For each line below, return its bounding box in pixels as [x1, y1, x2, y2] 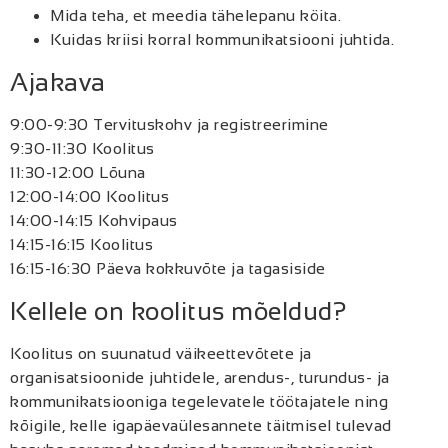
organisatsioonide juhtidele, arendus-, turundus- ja [10, 368, 390, 386]
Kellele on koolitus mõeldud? [10, 296, 346, 325]
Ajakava [10, 68, 106, 97]
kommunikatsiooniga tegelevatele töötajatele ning [10, 392, 388, 410]
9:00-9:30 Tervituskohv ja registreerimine [10, 116, 329, 134]
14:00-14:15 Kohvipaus [10, 212, 178, 230]
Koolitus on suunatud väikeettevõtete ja [10, 344, 312, 362]
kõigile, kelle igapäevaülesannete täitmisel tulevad [10, 416, 392, 434]
